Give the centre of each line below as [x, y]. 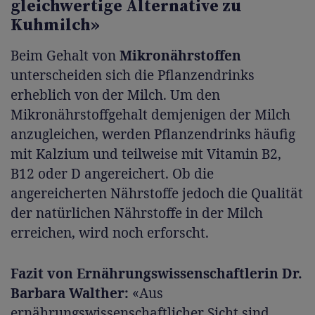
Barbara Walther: [70, 293]
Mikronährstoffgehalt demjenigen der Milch [150, 114]
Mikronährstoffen [180, 55]
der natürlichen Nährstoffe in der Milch [137, 213]
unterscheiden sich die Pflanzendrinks [133, 75]
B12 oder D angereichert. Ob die [112, 173]
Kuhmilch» [55, 25]
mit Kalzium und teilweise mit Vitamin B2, [146, 154]
